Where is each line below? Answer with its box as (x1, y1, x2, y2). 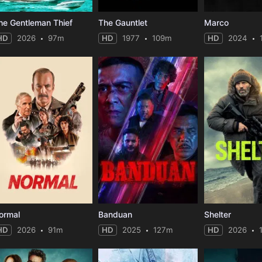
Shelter (204, 209, 232, 219)
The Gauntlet (98, 17, 148, 27)
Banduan (98, 209, 133, 219)
